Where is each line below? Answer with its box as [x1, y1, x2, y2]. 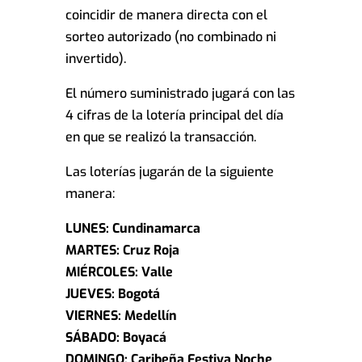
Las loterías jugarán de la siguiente [65, 163, 274, 181]
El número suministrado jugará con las [65, 85, 295, 103]
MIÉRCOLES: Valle [65, 263, 173, 281]
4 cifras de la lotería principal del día [65, 107, 284, 124]
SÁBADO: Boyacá [65, 329, 166, 347]
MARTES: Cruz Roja [65, 242, 179, 259]
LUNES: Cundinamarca [65, 220, 200, 238]
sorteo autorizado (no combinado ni [65, 28, 276, 46]
